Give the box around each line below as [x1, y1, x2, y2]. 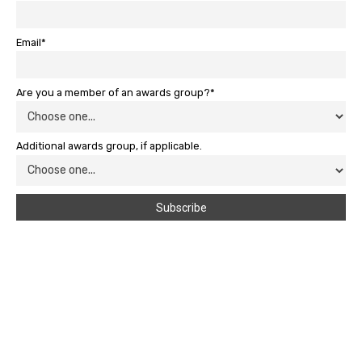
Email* [16, 36, 46, 48]
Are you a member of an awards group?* [16, 86, 215, 99]
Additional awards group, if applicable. [16, 140, 202, 153]
